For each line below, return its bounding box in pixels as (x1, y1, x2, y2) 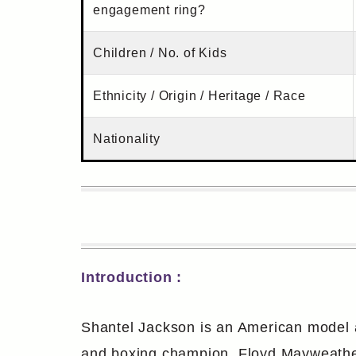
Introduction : (81, 269, 183, 286)
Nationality (93, 132, 161, 146)
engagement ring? (93, 3, 206, 17)
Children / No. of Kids (93, 46, 227, 60)
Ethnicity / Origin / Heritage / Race (93, 89, 306, 103)
